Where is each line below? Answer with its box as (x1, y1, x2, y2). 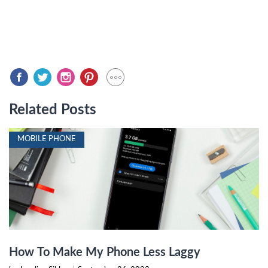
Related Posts (9, 103, 96, 117)
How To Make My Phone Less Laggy (9, 246, 200, 258)
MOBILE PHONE (17, 135, 76, 143)
